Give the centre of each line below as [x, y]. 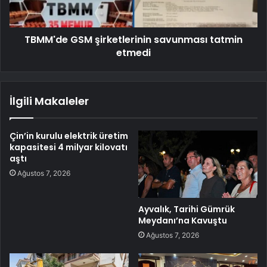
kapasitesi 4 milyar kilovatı [69, 147]
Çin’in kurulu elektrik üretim [69, 136]
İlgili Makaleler [49, 101]
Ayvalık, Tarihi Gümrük [187, 209]
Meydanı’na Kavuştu [183, 220]
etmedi [133, 52]
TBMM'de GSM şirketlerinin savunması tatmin [133, 39]
